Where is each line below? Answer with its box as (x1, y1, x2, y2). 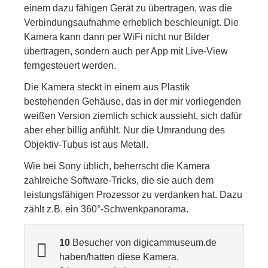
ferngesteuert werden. (24, 60, 116, 71)
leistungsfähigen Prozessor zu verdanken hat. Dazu (24, 190, 242, 200)
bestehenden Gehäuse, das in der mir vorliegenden (24, 96, 241, 106)
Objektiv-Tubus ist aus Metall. (24, 139, 148, 150)
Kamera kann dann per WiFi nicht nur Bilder (24, 32, 209, 42)
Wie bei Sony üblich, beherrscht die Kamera (24, 161, 210, 171)
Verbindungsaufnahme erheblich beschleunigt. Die (24, 17, 239, 28)
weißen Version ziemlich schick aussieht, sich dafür (24, 111, 242, 121)
